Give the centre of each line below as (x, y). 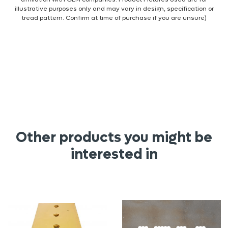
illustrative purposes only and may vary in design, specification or (114, 8)
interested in (114, 154)
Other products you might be (114, 137)
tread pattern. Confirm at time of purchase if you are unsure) (114, 18)
